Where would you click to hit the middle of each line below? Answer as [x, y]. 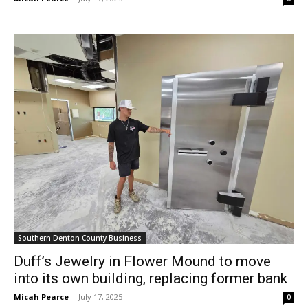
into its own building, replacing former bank [151, 279]
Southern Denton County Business [80, 238]
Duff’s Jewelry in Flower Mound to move [142, 262]
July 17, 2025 [100, 297]
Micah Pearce [41, 297]
